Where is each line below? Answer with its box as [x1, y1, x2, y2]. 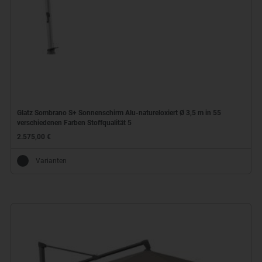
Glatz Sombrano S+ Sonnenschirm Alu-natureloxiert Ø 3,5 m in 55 [16, 109, 221, 118]
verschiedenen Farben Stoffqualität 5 [16, 119, 132, 127]
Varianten [35, 156, 67, 165]
